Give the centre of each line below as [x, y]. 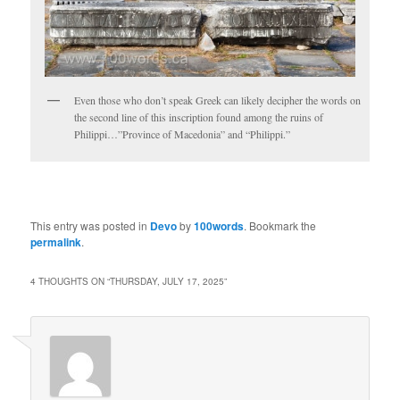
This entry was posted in [91, 226]
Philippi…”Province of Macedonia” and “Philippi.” [183, 133]
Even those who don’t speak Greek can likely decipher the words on [218, 100]
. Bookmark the [280, 226]
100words [219, 226]
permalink [56, 242]
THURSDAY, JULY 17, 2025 [167, 281]
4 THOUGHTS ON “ [71, 281]
